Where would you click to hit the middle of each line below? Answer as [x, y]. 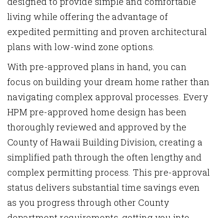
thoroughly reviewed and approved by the [97, 127]
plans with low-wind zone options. [81, 47]
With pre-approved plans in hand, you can [97, 67]
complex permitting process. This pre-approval [109, 173]
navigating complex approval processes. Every [108, 97]
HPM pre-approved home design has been [97, 112]
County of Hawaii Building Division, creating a [105, 142]
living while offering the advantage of [88, 17]
